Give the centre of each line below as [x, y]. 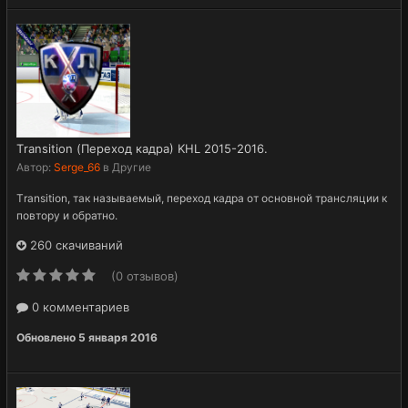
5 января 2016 [118, 337]
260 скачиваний [75, 245]
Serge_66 [77, 167]
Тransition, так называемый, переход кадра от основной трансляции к [202, 198]
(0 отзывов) [145, 275]
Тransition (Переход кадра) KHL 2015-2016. [142, 148]
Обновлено [47, 337]
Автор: [35, 167]
